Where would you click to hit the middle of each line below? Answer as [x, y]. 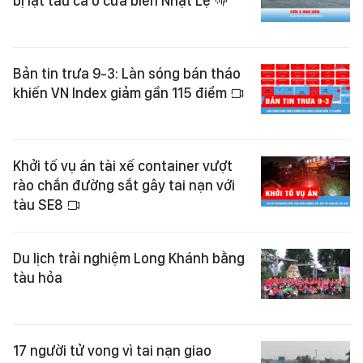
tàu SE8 [40, 205]
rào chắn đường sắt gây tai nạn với [124, 185]
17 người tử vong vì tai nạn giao [112, 350]
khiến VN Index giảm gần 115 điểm [122, 93]
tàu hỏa [38, 278]
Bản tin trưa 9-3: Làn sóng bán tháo [127, 73]
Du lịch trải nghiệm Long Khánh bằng [129, 258]
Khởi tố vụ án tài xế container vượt [123, 166]
